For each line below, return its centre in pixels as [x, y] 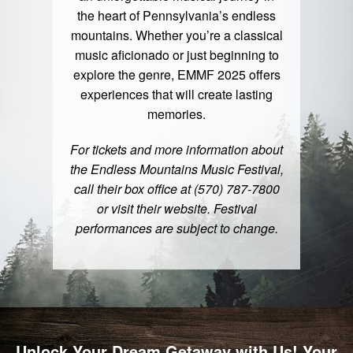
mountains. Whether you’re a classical [176, 35]
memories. [176, 114]
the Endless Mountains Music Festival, [176, 169]
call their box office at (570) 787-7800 [176, 189]
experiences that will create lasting [176, 95]
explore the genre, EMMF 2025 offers [176, 75]
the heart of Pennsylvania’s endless [176, 16]
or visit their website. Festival [176, 209]
